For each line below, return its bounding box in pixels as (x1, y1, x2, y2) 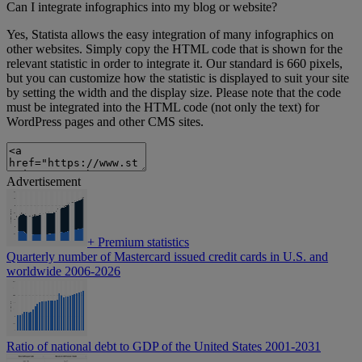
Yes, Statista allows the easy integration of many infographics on (6, 27, 334, 42)
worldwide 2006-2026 (6, 264, 120, 279)
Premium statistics (95, 235, 189, 250)
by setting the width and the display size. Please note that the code (6, 86, 341, 100)
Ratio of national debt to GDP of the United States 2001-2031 (6, 339, 321, 354)
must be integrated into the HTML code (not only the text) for (6, 100, 319, 115)
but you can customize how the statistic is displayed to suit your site (6, 71, 349, 86)
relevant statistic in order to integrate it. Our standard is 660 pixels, (6, 57, 343, 71)
